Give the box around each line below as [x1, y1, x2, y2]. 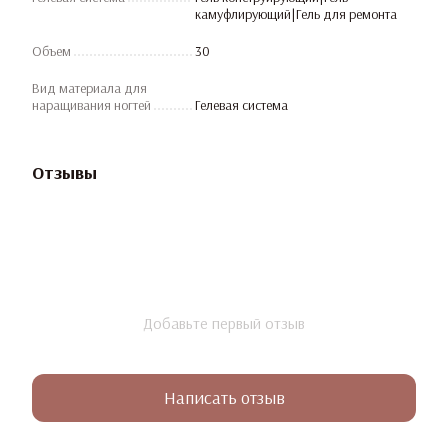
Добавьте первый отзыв [143, 312, 305, 333]
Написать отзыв [163, 386, 285, 410]
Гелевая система [195, 95, 288, 114]
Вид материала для [32, 78, 147, 97]
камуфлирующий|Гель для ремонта [195, 4, 397, 23]
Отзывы [32, 160, 97, 184]
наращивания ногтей [32, 95, 151, 114]
